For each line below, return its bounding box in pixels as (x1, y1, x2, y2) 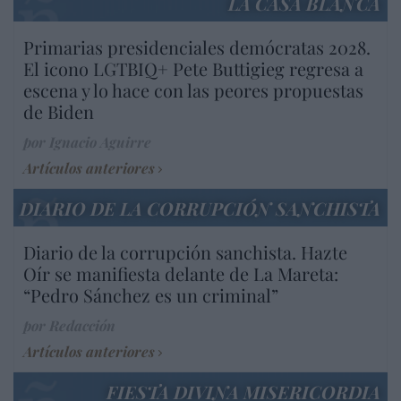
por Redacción (23, 315, 115, 335)
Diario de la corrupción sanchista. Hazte (23, 239, 347, 264)
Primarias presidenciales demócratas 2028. (23, 34, 371, 59)
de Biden (23, 98, 94, 124)
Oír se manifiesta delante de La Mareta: (23, 260, 338, 286)
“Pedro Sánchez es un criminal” (23, 282, 278, 307)
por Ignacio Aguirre (23, 132, 151, 151)
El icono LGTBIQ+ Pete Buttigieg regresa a (23, 55, 363, 81)
